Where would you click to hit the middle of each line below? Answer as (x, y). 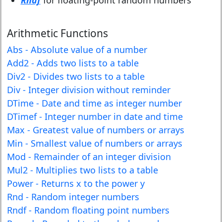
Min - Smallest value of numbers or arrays (94, 143)
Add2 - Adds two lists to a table (73, 63)
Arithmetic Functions (57, 33)
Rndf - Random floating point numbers (88, 210)
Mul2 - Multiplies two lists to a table (82, 170)
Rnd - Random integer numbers (73, 197)
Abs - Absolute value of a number (77, 50)
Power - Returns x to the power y (76, 183)
